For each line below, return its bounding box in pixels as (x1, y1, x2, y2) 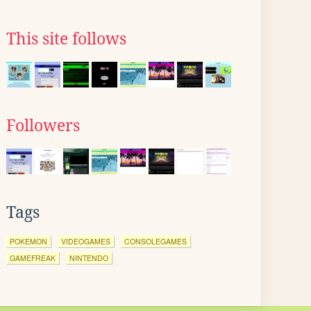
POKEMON (10, 236, 47, 246)
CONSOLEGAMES (124, 236, 187, 246)
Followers (6, 117, 80, 135)
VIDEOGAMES (61, 236, 110, 246)
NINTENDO (69, 253, 108, 263)
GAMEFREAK (10, 253, 56, 263)
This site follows (6, 30, 126, 48)
